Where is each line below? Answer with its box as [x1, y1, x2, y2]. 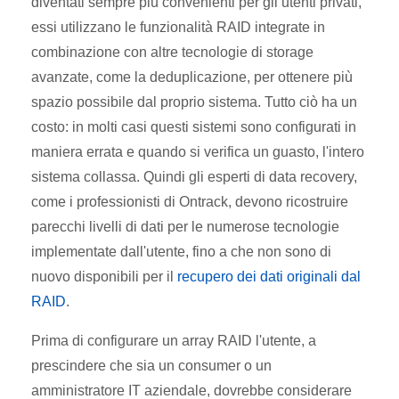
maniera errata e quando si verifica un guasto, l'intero [31, 143, 364, 159]
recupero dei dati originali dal [177, 268, 361, 284]
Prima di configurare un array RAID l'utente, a [31, 332, 316, 348]
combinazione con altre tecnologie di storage [31, 44, 313, 60]
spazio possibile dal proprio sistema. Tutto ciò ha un [31, 94, 357, 110]
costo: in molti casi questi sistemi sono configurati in [31, 118, 356, 134]
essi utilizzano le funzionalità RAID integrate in [31, 19, 325, 35]
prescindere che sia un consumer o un [31, 357, 272, 373]
